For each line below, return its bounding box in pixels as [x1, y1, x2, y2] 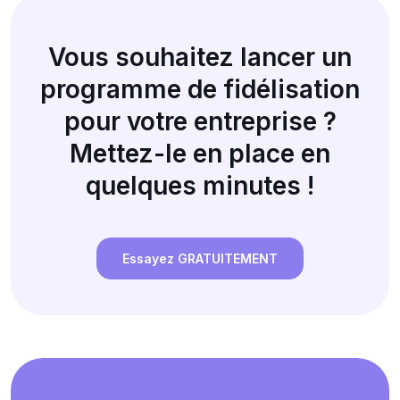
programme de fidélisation [40, 73, 360, 104]
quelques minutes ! [86, 170, 314, 201]
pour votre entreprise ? [63, 105, 337, 137]
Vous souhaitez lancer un [48, 41, 352, 72]
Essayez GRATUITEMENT [122, 250, 278, 266]
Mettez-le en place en [70, 137, 330, 169]
